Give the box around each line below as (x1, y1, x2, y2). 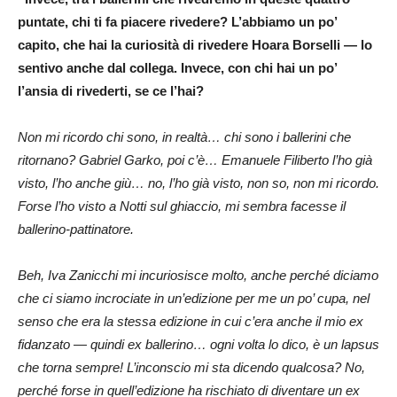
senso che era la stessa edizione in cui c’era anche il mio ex (18, 313, 363, 329)
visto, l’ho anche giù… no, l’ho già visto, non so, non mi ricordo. (18, 175, 379, 191)
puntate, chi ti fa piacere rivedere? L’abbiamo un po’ (18, 13, 337, 29)
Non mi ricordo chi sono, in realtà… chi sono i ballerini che (18, 128, 351, 144)
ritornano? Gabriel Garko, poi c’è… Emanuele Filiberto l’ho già (18, 152, 372, 167)
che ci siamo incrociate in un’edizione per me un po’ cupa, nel (18, 290, 370, 306)
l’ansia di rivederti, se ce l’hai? (18, 82, 204, 98)
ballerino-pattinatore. (18, 221, 134, 237)
